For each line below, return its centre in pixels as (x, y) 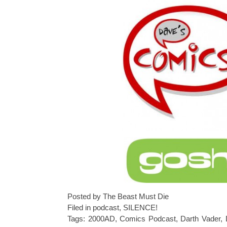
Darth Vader (201, 218)
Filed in (80, 207)
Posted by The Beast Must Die (118, 196)
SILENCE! (140, 207)
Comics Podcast (148, 218)
